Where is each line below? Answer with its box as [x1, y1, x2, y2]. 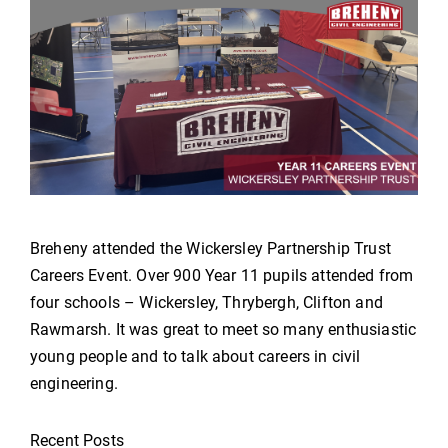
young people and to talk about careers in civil [30, 346, 361, 366]
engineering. [30, 373, 118, 393]
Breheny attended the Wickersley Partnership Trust [30, 238, 391, 258]
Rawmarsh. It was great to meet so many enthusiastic [30, 319, 417, 339]
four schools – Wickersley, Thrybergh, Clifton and [30, 292, 383, 312]
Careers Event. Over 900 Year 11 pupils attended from [30, 265, 414, 285]
